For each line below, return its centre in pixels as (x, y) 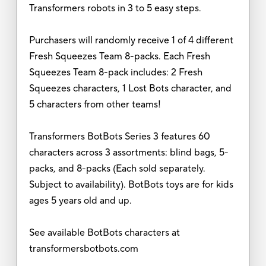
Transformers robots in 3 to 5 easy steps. (115, 8)
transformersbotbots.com (83, 248)
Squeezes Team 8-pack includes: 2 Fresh (115, 72)
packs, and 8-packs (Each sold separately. (117, 168)
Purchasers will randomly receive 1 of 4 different (131, 40)
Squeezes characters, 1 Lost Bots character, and (130, 88)
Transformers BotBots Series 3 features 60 (119, 136)
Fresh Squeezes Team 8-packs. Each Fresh (119, 56)
